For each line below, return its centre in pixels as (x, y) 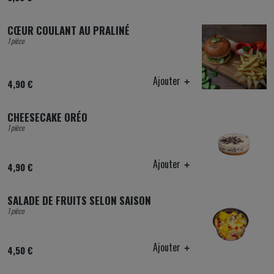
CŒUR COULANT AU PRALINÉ (68, 30)
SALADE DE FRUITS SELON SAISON (79, 200)
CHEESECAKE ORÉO (47, 117)
